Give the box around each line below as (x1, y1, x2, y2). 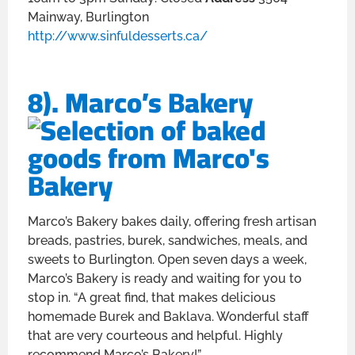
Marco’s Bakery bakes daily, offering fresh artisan (28, 213, 316, 229)
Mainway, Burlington (28, 9, 149, 25)
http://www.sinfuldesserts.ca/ (28, 28, 208, 44)
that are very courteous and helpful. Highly (28, 327, 283, 343)
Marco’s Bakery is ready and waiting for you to (28, 270, 302, 286)
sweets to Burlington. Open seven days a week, (28, 251, 307, 267)
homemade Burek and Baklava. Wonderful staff (28, 308, 309, 324)
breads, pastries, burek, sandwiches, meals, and (28, 232, 307, 248)
